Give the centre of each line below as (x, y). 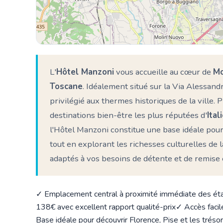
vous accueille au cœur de (164, 72)
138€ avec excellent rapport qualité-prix (106, 207)
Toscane (66, 86)
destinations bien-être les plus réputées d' (128, 115)
